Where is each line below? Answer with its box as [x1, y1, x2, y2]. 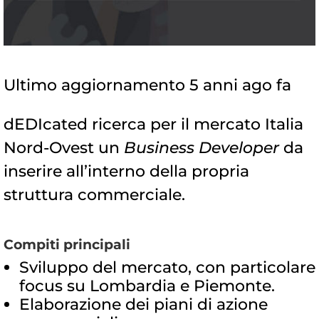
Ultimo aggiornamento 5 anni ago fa [4, 75, 291, 95]
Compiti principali [4, 236, 130, 253]
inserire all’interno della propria [4, 162, 249, 182]
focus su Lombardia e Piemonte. [19, 276, 275, 296]
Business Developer [120, 138, 279, 158]
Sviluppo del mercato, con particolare [19, 258, 315, 278]
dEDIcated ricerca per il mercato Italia [4, 115, 303, 135]
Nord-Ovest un [4, 138, 120, 158]
